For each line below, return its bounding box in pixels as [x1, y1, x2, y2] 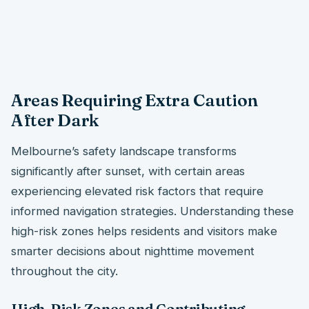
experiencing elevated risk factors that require [11, 184, 263, 199]
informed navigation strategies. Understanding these [11, 204, 294, 219]
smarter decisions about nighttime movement [11, 244, 255, 259]
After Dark [11, 109, 99, 130]
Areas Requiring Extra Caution [11, 89, 258, 110]
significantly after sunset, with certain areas [11, 164, 245, 179]
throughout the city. [11, 264, 118, 279]
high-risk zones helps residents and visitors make [11, 224, 277, 239]
